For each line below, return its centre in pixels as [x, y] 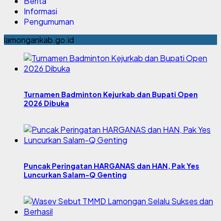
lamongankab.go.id [39, 39]
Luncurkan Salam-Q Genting [75, 175]
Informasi [40, 11]
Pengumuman [49, 21]
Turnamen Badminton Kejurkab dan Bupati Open [111, 94]
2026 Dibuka [46, 103]
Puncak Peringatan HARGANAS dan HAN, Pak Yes [111, 166]
